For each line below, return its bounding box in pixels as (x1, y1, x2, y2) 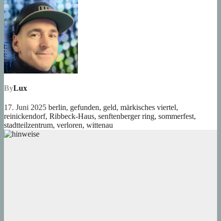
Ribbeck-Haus (49, 112, 94, 121)
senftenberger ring (98, 112, 154, 121)
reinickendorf (4, 112, 45, 121)
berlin (48, 103, 66, 112)
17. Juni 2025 (4, 103, 48, 112)
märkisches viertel (120, 103, 176, 112)
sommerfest (158, 112, 194, 121)
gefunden (70, 103, 99, 112)
